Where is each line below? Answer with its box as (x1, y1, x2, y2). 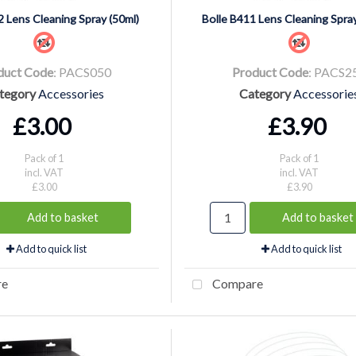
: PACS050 (53, 64, 111, 79)
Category (239, 85, 291, 101)
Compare (210, 275, 263, 291)
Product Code (232, 64, 308, 79)
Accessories (38, 85, 104, 101)
